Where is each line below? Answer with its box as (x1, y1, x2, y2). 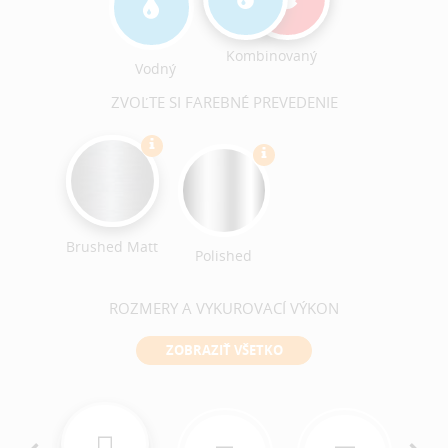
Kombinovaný (225, 46, 317, 66)
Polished (195, 245, 253, 265)
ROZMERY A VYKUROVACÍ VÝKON (109, 297, 339, 318)
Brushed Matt (66, 236, 159, 256)
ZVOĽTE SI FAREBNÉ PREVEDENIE (110, 91, 338, 112)
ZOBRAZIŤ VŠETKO (165, 341, 283, 360)
